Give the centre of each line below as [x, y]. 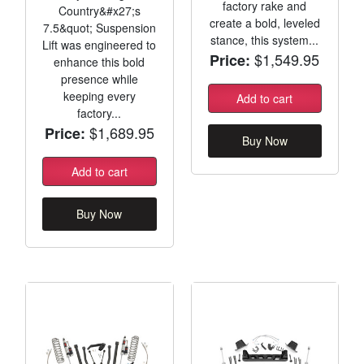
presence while [99, 78]
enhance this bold [100, 61]
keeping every [99, 95]
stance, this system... [265, 39]
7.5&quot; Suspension [99, 27]
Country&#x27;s [99, 10]
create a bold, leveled [264, 22]
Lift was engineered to [100, 44]
